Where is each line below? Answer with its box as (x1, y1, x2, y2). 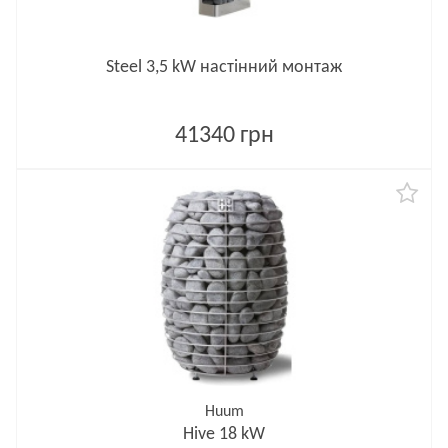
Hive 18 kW (183, 425, 265, 444)
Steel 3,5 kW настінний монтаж (106, 58, 342, 77)
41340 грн (174, 124, 274, 148)
